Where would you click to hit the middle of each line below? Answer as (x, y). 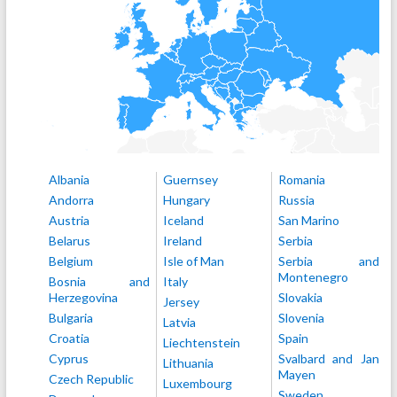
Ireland (183, 241)
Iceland (184, 220)
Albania (69, 179)
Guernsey (191, 179)
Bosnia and (99, 281)
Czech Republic (91, 379)
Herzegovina (83, 297)
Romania (301, 179)
